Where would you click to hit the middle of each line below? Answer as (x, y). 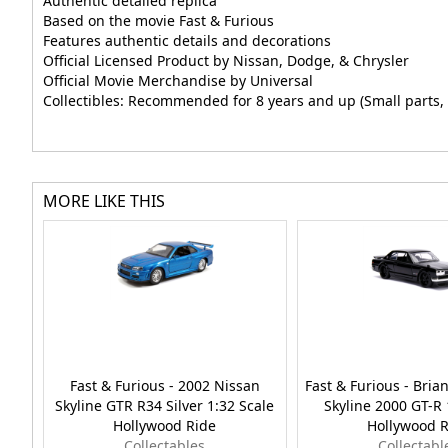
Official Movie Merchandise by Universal (178, 81)
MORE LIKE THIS (104, 201)
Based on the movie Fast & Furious (158, 21)
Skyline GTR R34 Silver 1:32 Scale (165, 406)
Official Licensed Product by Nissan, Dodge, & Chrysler (226, 61)
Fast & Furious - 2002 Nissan (164, 386)
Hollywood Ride (165, 426)
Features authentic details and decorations (187, 41)
